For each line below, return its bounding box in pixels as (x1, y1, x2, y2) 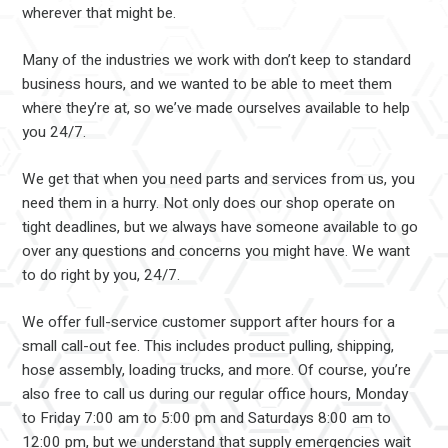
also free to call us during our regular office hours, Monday (22, 382, 409, 405)
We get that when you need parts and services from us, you (22, 167, 416, 190)
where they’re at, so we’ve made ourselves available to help (22, 96, 411, 119)
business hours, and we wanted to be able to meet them (22, 72, 393, 95)
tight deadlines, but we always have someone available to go (22, 215, 419, 238)
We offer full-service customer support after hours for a (22, 310, 396, 333)
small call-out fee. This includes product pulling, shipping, (22, 334, 395, 357)
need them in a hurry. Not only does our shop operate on (22, 191, 396, 214)
